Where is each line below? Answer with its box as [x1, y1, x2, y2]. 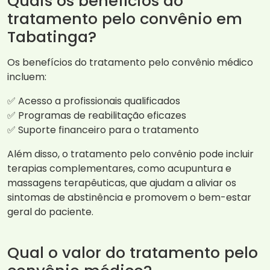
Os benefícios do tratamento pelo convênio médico [7, 55, 253, 70]
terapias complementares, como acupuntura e [7, 162, 231, 176]
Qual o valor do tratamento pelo [7, 242, 258, 264]
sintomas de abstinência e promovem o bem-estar [7, 190, 251, 205]
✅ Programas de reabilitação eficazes [7, 108, 186, 123]
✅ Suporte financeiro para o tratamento [7, 123, 199, 137]
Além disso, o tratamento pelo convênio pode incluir [7, 147, 254, 162]
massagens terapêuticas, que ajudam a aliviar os [7, 176, 236, 190]
